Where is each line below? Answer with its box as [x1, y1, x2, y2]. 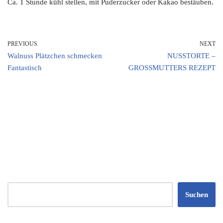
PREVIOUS [7, 40, 37, 47]
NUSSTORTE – [167, 51, 216, 60]
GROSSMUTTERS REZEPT [128, 63, 216, 72]
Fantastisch [7, 63, 42, 72]
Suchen [185, 190, 208, 199]
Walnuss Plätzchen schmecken [7, 51, 102, 60]
